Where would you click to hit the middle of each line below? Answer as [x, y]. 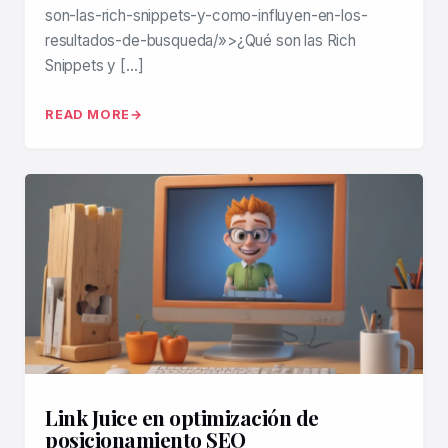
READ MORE [88, 115]
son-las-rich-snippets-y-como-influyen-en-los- [206, 16]
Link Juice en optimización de [182, 417]
